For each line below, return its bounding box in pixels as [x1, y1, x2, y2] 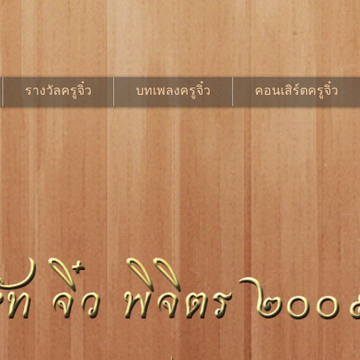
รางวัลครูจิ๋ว [25, 84, 92, 99]
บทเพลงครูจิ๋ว [136, 84, 211, 99]
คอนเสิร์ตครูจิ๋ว [255, 84, 338, 99]
